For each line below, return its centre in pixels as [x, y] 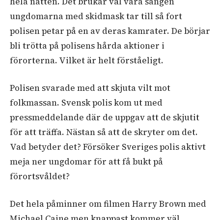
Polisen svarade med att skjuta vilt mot [90, 88]
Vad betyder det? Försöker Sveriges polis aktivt [108, 147]
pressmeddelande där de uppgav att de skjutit [105, 118]
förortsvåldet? [40, 177]
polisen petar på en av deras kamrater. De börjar [110, 31]
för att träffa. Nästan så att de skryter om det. [104, 132]
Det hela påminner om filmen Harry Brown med [108, 204]
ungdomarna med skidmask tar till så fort [96, 16]
